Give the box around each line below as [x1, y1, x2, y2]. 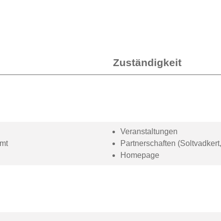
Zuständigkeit [113, 57, 182, 68]
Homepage [120, 151, 159, 159]
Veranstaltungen [120, 127, 178, 136]
